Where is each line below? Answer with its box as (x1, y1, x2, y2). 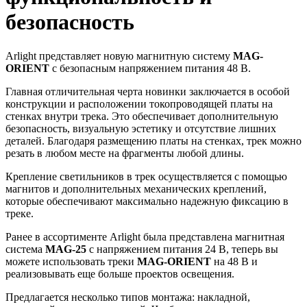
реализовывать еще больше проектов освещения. (5, 267, 234, 280)
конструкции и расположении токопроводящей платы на (5, 97, 273, 110)
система (5, 243, 45, 255)
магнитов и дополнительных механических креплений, (5, 182, 267, 195)
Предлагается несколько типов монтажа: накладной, (5, 291, 250, 303)
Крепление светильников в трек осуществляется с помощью (5, 170, 287, 182)
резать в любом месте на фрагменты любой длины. (5, 147, 244, 159)
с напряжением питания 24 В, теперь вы (86, 243, 278, 255)
